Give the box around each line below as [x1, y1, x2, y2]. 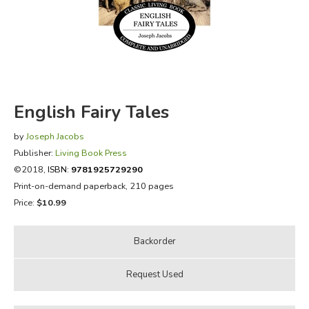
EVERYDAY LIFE [21, 54, 103, 70]
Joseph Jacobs [26, 130, 84, 142]
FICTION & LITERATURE [21, 20, 143, 36]
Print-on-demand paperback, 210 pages [13, 179, 174, 192]
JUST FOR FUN [21, 89, 97, 105]
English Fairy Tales [13, 99, 169, 124]
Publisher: [13, 146, 55, 159]
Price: [13, 196, 37, 208]
